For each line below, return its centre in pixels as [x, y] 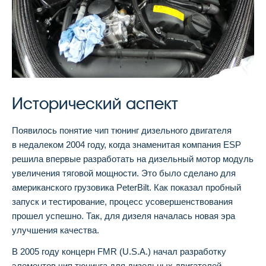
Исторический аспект [95, 103]
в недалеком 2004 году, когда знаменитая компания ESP [126, 144]
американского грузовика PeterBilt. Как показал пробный [126, 187]
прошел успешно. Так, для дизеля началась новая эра [123, 216]
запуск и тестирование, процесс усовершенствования [122, 201]
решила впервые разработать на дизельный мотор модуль [133, 159]
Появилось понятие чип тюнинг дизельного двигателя [122, 130]
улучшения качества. [56, 230]
